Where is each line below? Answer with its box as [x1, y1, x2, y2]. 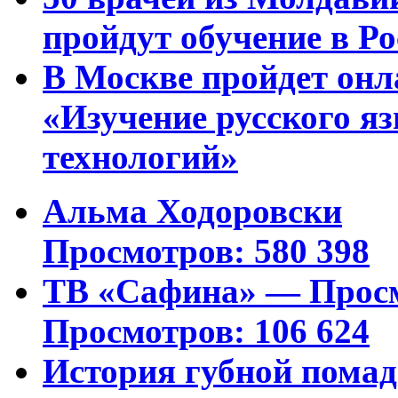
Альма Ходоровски [43, 191, 342, 230]
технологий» [43, 137, 238, 176]
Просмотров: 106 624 [43, 311, 370, 350]
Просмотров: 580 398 [43, 231, 370, 270]
